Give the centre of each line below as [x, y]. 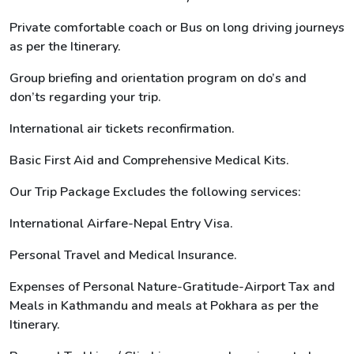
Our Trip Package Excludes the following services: [155, 192]
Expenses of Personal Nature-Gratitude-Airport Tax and [172, 287]
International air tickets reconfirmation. [122, 129]
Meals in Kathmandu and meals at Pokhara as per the [164, 306]
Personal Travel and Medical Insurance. [123, 255]
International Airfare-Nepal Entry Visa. [121, 224]
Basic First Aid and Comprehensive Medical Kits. [149, 160]
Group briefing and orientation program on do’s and [158, 78]
